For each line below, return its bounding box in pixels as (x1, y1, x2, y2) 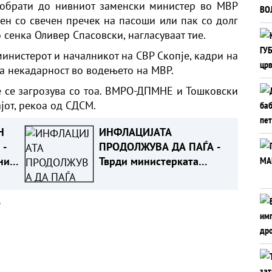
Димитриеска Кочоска (98, 168, 206, 183)
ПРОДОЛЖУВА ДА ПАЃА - (98, 139, 220, 154)
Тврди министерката (98, 154, 199, 168)
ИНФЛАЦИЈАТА (98, 124, 172, 139)
